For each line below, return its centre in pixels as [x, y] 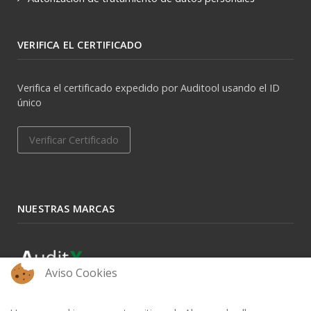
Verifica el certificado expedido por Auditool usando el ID [149, 88]
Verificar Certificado [74, 140]
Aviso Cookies [81, 273]
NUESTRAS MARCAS [66, 209]
